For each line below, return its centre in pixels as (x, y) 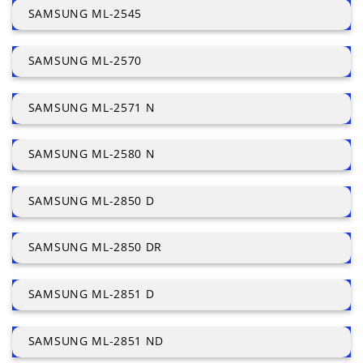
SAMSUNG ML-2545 (85, 14)
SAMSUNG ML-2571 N (92, 107)
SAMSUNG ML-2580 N (92, 154)
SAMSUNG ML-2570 (85, 60)
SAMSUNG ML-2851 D (91, 293)
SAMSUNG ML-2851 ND (96, 340)
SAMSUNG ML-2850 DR (95, 247)
